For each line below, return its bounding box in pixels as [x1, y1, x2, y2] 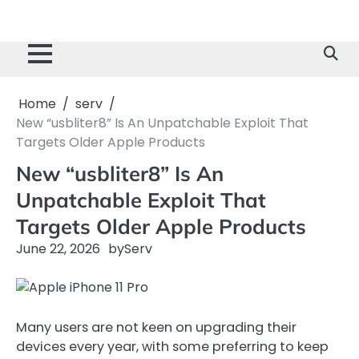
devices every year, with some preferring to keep [16, 337, 329, 357]
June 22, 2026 [16, 240, 100, 258]
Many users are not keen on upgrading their [16, 318, 296, 337]
